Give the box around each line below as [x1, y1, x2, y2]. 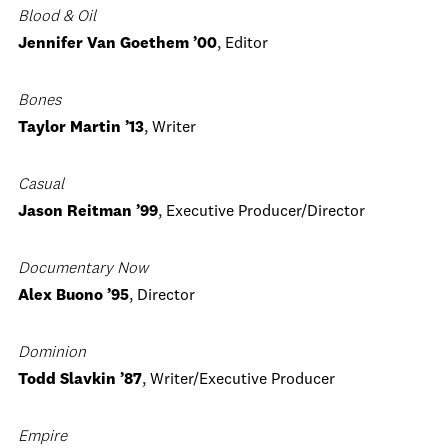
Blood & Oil [18, 9, 96, 25]
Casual [18, 177, 64, 193]
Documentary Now [18, 261, 148, 277]
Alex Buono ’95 [18, 288, 129, 304]
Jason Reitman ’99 [18, 204, 158, 220]
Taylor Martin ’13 [18, 120, 144, 136]
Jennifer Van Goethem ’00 [18, 36, 217, 52]
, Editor [217, 36, 268, 52]
